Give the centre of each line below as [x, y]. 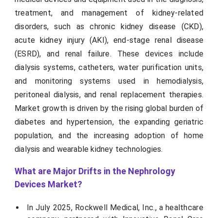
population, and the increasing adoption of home [109, 136]
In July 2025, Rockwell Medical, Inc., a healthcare [115, 208]
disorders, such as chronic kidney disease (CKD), [109, 27]
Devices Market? [48, 184]
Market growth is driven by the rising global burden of [109, 109]
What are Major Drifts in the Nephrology [95, 171]
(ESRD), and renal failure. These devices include [109, 54]
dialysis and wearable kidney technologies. [89, 149]
